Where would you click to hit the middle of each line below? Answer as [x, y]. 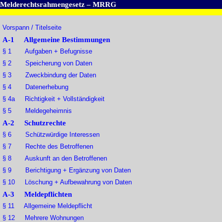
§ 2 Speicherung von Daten [47, 63]
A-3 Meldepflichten [37, 194]
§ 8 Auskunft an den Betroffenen [55, 159]
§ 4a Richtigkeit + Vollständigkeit [54, 99]
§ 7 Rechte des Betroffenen [48, 147]
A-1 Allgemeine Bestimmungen [56, 40]
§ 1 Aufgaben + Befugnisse [47, 52]
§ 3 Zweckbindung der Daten [49, 75]
